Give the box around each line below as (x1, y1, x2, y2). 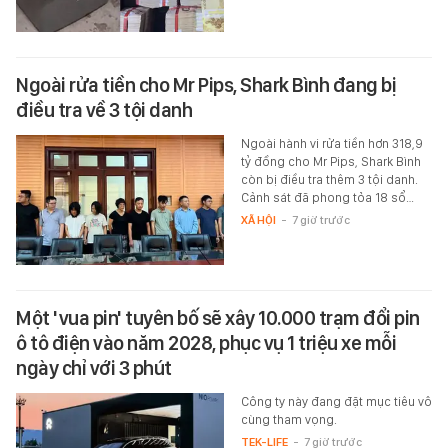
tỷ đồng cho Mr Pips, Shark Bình (240, 153, 421, 169)
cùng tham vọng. (240, 411, 337, 427)
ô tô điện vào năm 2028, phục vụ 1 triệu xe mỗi (16, 330, 396, 355)
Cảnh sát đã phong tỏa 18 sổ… (240, 189, 414, 205)
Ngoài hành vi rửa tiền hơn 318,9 (240, 135, 422, 151)
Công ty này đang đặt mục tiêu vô (240, 393, 432, 409)
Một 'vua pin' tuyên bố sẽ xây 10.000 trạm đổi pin (16, 305, 420, 330)
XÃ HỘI (240, 212, 276, 227)
